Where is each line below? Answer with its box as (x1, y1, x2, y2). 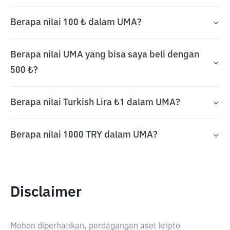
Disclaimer (10, 185, 82, 200)
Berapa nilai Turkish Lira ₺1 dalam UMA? (10, 98, 180, 107)
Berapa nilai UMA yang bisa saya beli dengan (10, 50, 199, 60)
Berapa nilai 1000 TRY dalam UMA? (10, 130, 158, 140)
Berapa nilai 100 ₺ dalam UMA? (10, 18, 142, 27)
